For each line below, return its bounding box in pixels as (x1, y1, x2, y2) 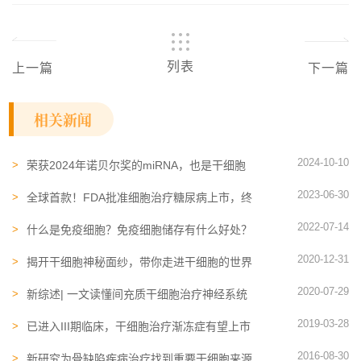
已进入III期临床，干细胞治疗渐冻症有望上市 (27, 319, 251, 333)
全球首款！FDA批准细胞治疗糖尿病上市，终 (27, 190, 252, 204)
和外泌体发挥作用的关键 (27, 174, 151, 188)
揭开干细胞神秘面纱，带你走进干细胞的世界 (27, 255, 252, 268)
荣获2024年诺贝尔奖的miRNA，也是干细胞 (27, 158, 246, 172)
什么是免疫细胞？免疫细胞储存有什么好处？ (27, 222, 252, 236)
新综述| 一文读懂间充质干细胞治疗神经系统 (27, 287, 247, 301)
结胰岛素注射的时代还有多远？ (27, 206, 185, 220)
